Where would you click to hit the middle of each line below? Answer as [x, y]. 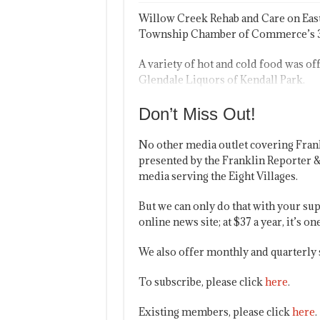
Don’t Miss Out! [197, 114]
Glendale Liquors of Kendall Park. [221, 79]
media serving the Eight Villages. [218, 176]
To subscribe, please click [201, 281]
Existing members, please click [215, 311]
